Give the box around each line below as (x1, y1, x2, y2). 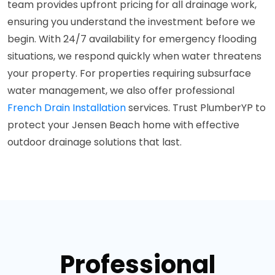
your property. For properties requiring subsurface (7, 66, 251, 80)
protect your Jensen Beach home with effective (7, 117, 239, 132)
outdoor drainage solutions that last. (7, 134, 182, 149)
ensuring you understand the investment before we (7, 14, 255, 29)
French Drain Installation (7, 100, 126, 115)
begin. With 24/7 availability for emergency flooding (7, 31, 257, 46)
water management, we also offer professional (7, 83, 234, 98)
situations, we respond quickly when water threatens (7, 48, 261, 63)
